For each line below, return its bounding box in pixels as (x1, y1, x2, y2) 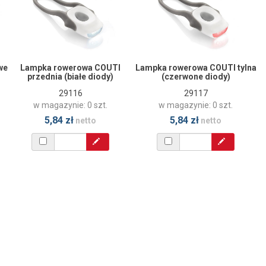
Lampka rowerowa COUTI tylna (135, 62, 256, 72)
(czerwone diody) (161, 71, 230, 81)
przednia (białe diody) (27, 71, 113, 81)
